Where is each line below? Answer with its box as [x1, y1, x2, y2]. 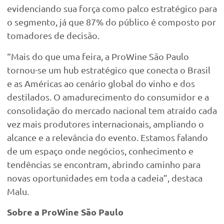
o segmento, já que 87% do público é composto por [7, 16, 216, 27]
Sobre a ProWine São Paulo [7, 205, 123, 217]
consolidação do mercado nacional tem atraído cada [7, 104, 217, 115]
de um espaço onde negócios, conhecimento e [7, 145, 193, 156]
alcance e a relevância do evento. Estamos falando [7, 131, 208, 142]
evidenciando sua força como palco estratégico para [7, 3, 217, 14]
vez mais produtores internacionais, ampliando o [7, 118, 204, 129]
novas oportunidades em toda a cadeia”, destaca [7, 172, 202, 183]
